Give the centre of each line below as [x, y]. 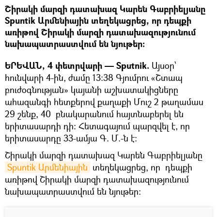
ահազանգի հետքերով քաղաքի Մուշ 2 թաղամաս [104, 101]
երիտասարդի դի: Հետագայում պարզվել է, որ [97, 126]
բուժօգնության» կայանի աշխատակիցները [92, 89]
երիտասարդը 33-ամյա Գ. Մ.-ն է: [71, 138]
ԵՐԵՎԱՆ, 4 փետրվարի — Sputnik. [77, 65]
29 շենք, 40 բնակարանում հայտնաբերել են [95, 114]
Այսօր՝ [163, 65]
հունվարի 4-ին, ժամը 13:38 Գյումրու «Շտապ [94, 77]
